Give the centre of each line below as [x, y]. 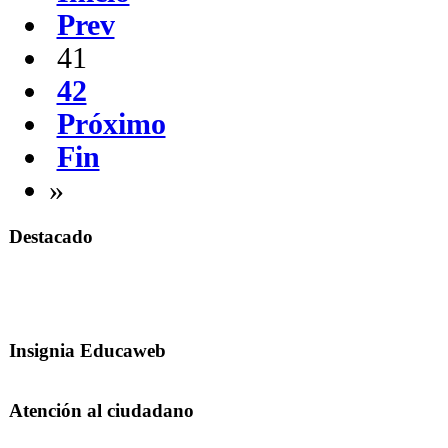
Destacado [50, 237]
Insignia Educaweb [87, 351]
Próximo [111, 124]
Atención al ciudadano [101, 410]
